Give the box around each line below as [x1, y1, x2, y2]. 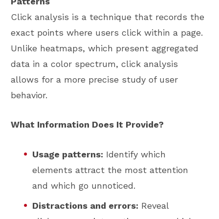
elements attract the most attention [32, 164, 189, 175]
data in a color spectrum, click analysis [11, 58, 178, 69]
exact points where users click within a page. [11, 27, 203, 38]
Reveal [138, 200, 169, 211]
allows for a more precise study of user [11, 74, 178, 85]
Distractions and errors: [32, 200, 139, 211]
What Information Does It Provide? [11, 119, 164, 130]
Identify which [103, 149, 166, 159]
